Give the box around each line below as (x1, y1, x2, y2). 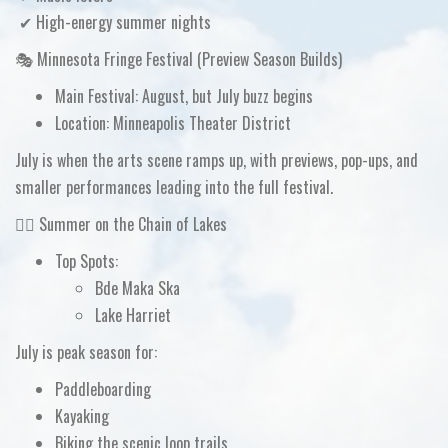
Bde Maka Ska (95, 276, 180, 300)
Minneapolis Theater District (109, 111, 291, 135)
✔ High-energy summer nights (19, 10, 211, 34)
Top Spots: (55, 249, 118, 273)
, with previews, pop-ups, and (243, 148, 418, 172)
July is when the (15, 148, 117, 172)
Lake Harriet (95, 303, 171, 327)
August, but (138, 84, 216, 108)
